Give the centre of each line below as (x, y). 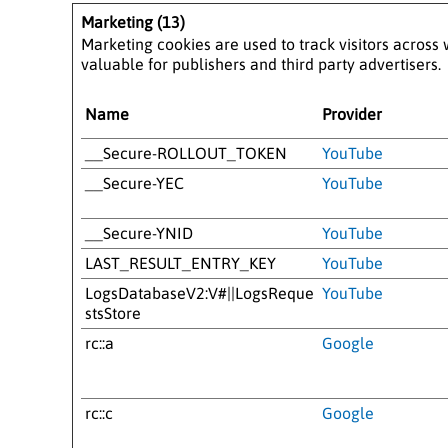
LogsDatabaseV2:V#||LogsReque (199, 292)
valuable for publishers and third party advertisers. (261, 63)
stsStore (113, 312)
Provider (352, 113)
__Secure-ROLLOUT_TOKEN (186, 152)
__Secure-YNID (139, 232)
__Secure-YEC (134, 182)
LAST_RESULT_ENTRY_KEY (180, 262)
